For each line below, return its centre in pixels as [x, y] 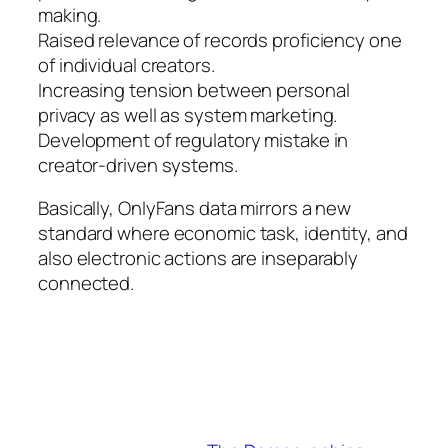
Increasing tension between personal [194, 89]
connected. [86, 283]
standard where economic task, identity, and [223, 233]
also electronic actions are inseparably [198, 258]
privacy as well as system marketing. [188, 114]
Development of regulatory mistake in [193, 139]
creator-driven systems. [138, 164]
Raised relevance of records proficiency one [220, 39]
